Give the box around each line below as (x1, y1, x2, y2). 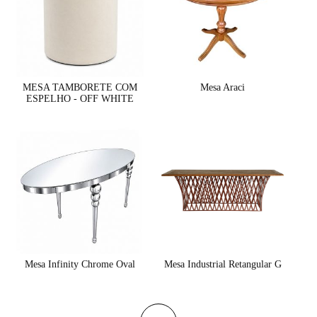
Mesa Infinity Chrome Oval (25, 258, 136, 270)
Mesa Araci (200, 81, 246, 93)
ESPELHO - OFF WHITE (26, 93, 134, 104)
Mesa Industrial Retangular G (163, 258, 282, 270)
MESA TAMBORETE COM (23, 81, 138, 93)
